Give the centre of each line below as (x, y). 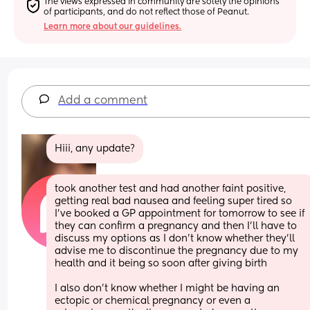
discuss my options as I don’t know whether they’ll (175, 238)
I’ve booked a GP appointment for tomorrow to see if (180, 213)
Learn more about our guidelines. (113, 27)
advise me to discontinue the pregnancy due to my (177, 251)
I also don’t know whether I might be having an (167, 288)
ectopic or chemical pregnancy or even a (153, 301)
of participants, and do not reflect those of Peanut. (147, 12)
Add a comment (103, 101)
